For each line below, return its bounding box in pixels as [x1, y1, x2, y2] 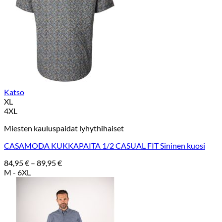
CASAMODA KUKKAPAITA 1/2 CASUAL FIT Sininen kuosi [4, 141, 205, 151]
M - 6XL [4, 167, 31, 177]
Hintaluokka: [61, 158, 106, 167]
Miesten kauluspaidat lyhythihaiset [4, 123, 124, 133]
